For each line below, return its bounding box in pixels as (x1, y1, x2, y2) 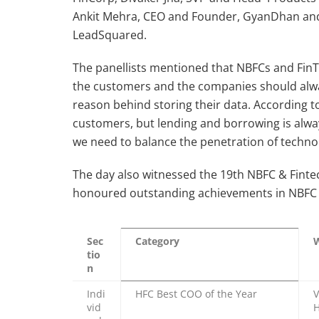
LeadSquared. (73, 26, 147, 43)
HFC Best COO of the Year (135, 286, 257, 300)
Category (135, 234, 179, 248)
